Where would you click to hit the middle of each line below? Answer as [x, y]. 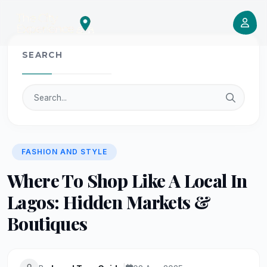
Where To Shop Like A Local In [127, 180]
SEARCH [43, 55]
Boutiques [47, 223]
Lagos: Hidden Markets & [109, 202]
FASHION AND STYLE [64, 152]
